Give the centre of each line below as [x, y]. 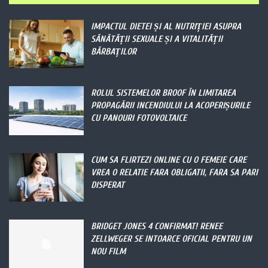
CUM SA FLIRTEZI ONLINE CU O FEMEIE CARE [169, 160]
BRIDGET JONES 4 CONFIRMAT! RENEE [157, 227]
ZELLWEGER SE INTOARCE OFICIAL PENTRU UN [172, 239]
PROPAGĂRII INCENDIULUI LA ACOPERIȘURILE [171, 106]
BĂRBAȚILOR [114, 51]
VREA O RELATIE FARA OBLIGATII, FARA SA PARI [175, 172]
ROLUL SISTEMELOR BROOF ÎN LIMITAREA [164, 93]
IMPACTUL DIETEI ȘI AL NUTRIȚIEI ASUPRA [166, 26]
